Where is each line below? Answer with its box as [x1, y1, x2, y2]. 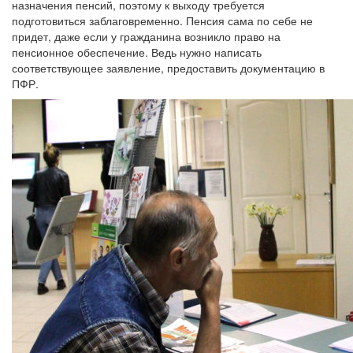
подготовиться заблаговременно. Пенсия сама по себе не [12, 13, 313, 28]
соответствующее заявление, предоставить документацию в [12, 60, 325, 76]
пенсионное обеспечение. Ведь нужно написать [12, 44, 262, 60]
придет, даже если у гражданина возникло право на [12, 28, 281, 44]
